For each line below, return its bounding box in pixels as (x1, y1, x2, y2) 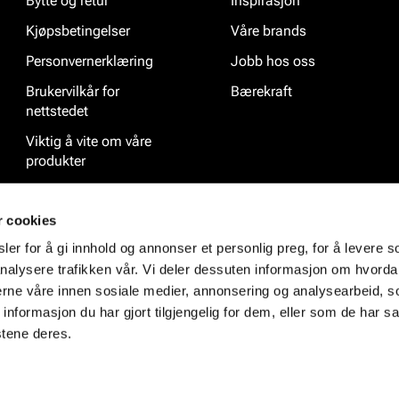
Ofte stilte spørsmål (26, 183, 148, 200)
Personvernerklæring (26, 53, 153, 70)
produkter (26, 152, 85, 170)
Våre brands (231, 22, 306, 40)
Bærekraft (231, 83, 292, 101)
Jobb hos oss (231, 53, 315, 70)
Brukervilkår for (26, 83, 119, 101)
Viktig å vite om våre (26, 133, 151, 151)
